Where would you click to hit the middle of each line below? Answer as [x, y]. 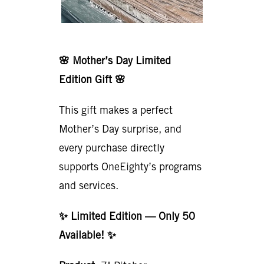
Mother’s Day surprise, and [120, 128]
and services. [89, 185]
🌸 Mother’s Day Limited [115, 60]
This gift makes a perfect [116, 110]
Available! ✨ [88, 235]
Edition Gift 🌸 [92, 79]
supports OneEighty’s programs [130, 166]
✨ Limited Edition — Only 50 [127, 216]
